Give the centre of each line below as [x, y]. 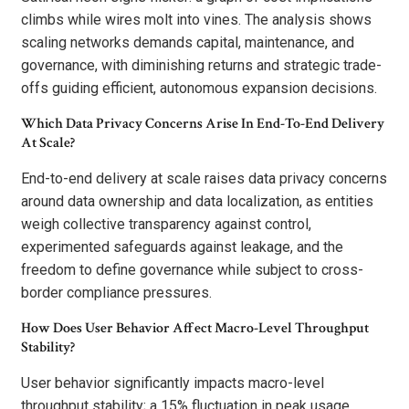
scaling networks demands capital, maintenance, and [188, 42]
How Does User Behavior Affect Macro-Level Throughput [195, 328]
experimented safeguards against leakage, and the [182, 246]
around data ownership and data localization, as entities [197, 201]
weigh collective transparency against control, [166, 224]
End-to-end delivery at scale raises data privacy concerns [204, 178]
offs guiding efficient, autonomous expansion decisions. [199, 88]
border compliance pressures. [116, 292]
